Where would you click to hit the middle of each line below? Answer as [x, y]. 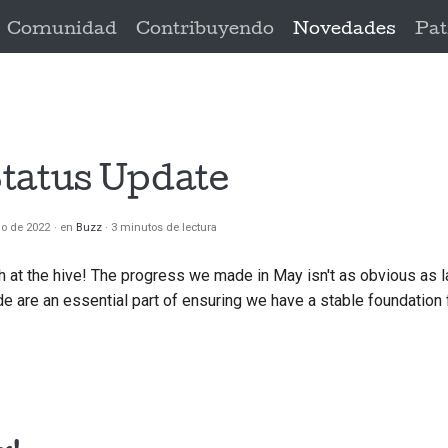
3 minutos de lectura [164, 228]
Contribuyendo [205, 28]
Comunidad [61, 28]
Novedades [345, 28]
